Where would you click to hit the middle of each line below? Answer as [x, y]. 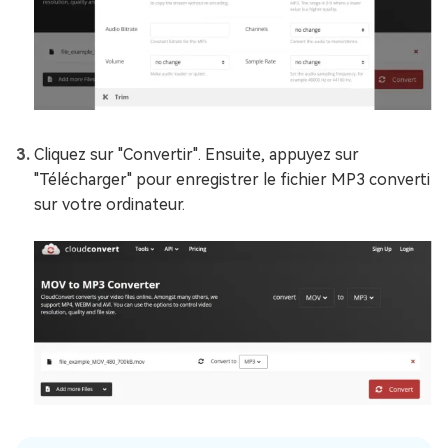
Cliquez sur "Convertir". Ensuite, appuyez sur [196, 154]
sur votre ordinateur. [109, 204]
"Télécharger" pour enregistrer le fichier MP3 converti [232, 179]
